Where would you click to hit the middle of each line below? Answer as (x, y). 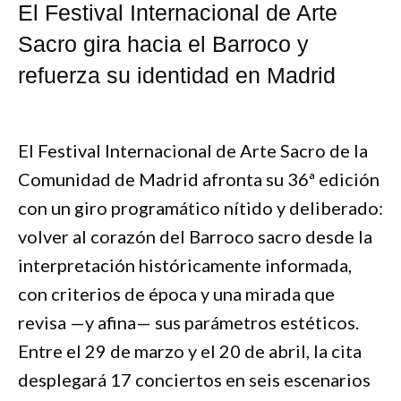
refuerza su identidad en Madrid (177, 75)
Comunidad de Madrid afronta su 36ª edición (199, 179)
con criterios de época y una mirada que (176, 293)
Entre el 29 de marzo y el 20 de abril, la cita (190, 350)
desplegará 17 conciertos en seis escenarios (194, 379)
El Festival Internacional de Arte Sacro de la (193, 150)
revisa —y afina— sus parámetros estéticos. (188, 322)
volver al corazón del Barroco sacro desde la (195, 236)
